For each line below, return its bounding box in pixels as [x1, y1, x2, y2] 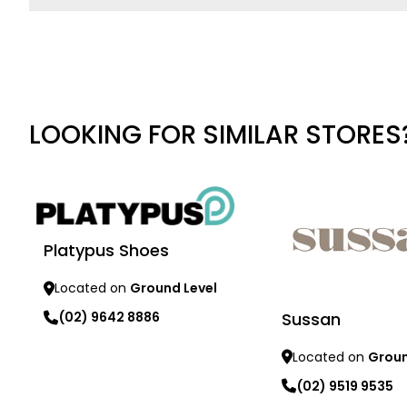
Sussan [281, 307, 341, 331]
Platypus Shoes [44, 239, 169, 263]
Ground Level [130, 279, 217, 298]
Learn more [28, 351, 111, 372]
